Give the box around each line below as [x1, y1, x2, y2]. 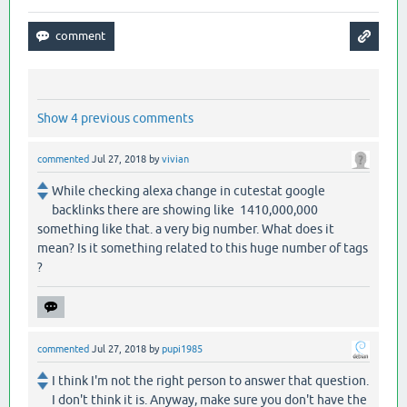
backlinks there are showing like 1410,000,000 [52, 202, 318, 217]
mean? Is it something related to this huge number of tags [37, 240, 368, 255]
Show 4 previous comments [37, 110, 194, 125]
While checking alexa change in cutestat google [52, 183, 325, 198]
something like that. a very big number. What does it [37, 221, 334, 236]
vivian [162, 153, 189, 164]
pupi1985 [162, 342, 203, 354]
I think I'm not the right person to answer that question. [52, 372, 369, 388]
